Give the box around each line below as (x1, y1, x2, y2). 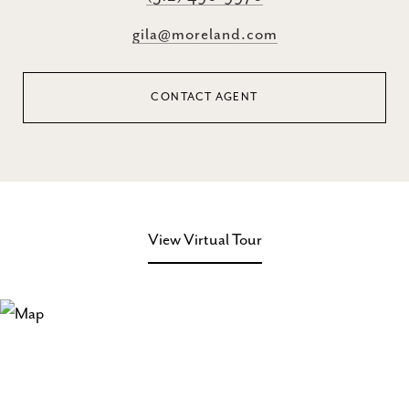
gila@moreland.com (131, 26, 278, 44)
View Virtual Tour (147, 231, 262, 249)
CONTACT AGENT (151, 90, 258, 104)
